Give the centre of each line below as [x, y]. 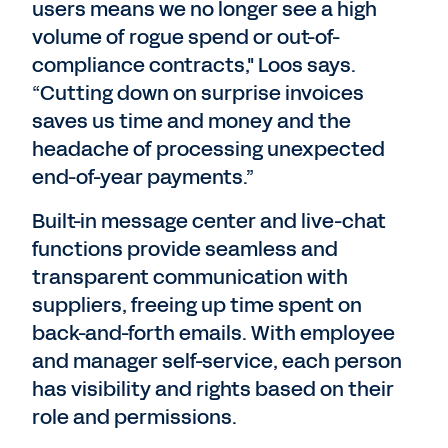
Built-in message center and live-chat [209, 221]
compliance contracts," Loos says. [194, 65]
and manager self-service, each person [217, 361]
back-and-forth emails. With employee [213, 333]
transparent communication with [190, 277]
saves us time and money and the [191, 121]
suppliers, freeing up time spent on [197, 305]
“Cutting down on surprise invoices [198, 93]
